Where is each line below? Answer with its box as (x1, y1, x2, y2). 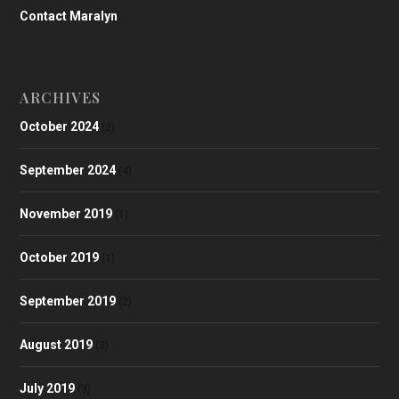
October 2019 (20, 249, 100, 265)
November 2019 (20, 206, 113, 221)
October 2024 (20, 118, 100, 134)
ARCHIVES (20, 87, 102, 107)
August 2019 (20, 337, 94, 352)
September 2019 (20, 293, 117, 308)
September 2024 (20, 162, 117, 177)
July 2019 (20, 380, 76, 395)
